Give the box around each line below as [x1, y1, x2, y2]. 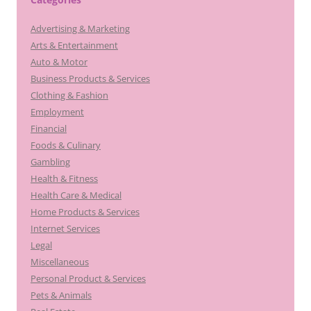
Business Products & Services [31, 72, 150, 85]
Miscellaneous [31, 255, 89, 269]
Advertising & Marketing [31, 22, 130, 35]
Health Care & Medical [31, 189, 121, 202]
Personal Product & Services [31, 272, 146, 285]
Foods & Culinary [31, 139, 101, 152]
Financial [31, 122, 67, 135]
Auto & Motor [31, 56, 87, 69]
